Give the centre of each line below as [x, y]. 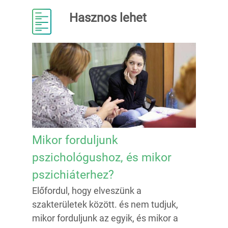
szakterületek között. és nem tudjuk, [105, 205]
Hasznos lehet [108, 18]
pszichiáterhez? [73, 175]
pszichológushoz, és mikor [102, 158]
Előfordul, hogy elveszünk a [87, 191]
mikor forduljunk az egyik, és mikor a [105, 218]
